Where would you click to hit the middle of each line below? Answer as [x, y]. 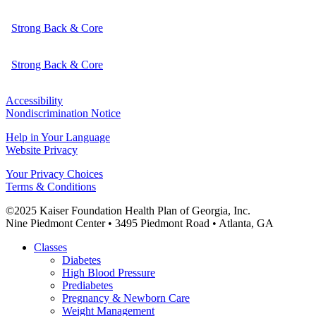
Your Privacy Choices [54, 174]
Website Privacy [42, 150]
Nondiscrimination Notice [63, 113]
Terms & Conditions [51, 186]
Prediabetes [87, 285]
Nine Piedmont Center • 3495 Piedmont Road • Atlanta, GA [140, 223]
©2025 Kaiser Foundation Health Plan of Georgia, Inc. [128, 210]
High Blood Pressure [109, 272]
